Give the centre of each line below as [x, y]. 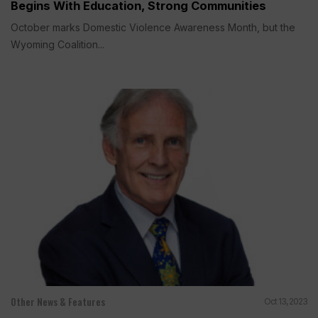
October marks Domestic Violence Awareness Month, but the [153, 27]
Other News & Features [58, 302]
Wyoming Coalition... [57, 44]
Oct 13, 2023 [286, 302]
